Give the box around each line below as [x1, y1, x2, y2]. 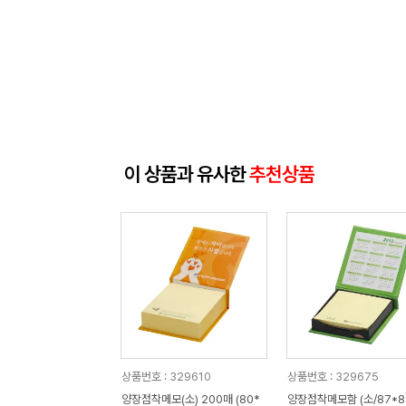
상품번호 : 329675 [286, 370, 379, 383]
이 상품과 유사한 [124, 162, 249, 186]
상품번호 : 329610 [121, 370, 211, 383]
